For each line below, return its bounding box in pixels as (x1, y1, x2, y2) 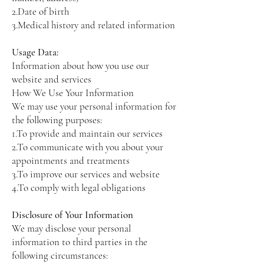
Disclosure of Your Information (12, 209, 133, 221)
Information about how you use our (12, 60, 149, 72)
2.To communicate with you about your (12, 141, 163, 153)
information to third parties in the (12, 236, 147, 248)
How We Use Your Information (12, 87, 134, 99)
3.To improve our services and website (12, 168, 160, 180)
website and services (12, 73, 91, 85)
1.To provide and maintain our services (12, 127, 163, 140)
